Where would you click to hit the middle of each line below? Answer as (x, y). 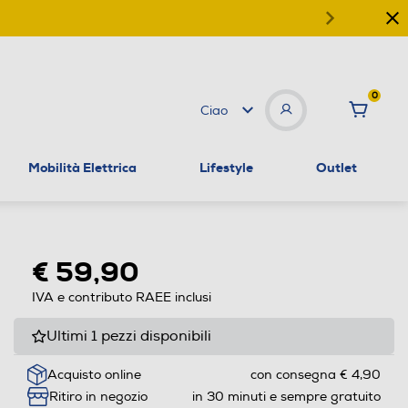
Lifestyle (226, 167)
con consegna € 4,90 (315, 375)
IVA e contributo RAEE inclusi (121, 297)
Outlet (336, 167)
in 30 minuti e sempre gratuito (286, 397)
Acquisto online (94, 375)
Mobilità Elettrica (83, 167)
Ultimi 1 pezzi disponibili (128, 336)
